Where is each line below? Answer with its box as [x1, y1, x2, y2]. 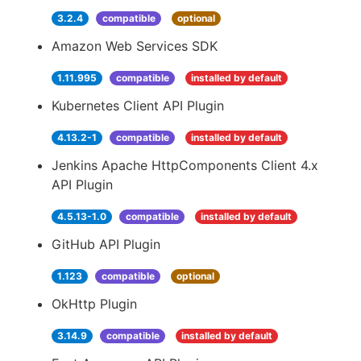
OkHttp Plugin [52, 296, 137, 312]
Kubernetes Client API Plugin [52, 98, 224, 114]
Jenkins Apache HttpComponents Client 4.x [52, 157, 318, 173]
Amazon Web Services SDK [52, 38, 218, 54]
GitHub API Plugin [52, 236, 160, 252]
